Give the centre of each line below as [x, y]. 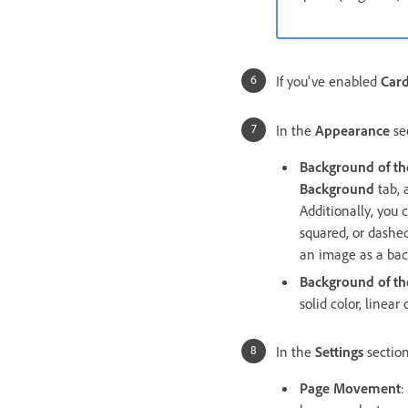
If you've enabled [328, 81]
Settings [339, 351]
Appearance [352, 130]
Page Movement [350, 388]
